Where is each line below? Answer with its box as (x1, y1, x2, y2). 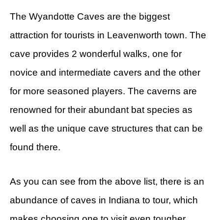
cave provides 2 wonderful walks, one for (10, 48, 182, 59)
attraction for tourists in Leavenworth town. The (10, 29, 206, 40)
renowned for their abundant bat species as (10, 104, 192, 115)
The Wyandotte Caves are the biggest (10, 11, 170, 22)
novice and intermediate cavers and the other (10, 67, 200, 78)
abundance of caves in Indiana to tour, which (10, 194, 198, 205)
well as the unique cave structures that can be (10, 123, 203, 134)
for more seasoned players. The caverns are (10, 85, 197, 96)
